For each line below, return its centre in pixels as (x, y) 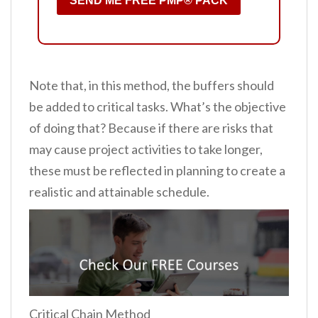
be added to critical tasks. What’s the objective (158, 106)
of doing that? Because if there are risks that (151, 127)
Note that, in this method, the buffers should (152, 85)
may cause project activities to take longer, (146, 149)
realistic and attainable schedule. (119, 191)
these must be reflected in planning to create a (157, 170)
